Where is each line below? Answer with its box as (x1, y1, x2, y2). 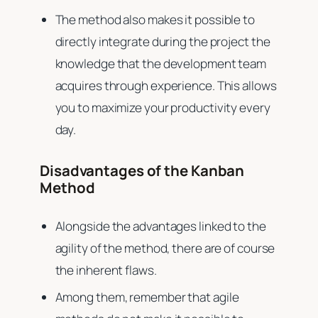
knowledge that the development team (55, 55, 267, 72)
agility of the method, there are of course (55, 239, 275, 256)
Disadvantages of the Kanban (40, 160, 245, 180)
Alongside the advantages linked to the (55, 217, 266, 234)
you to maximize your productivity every (55, 99, 270, 116)
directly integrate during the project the (55, 33, 270, 50)
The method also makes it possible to (55, 11, 255, 28)
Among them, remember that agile (55, 288, 239, 305)
